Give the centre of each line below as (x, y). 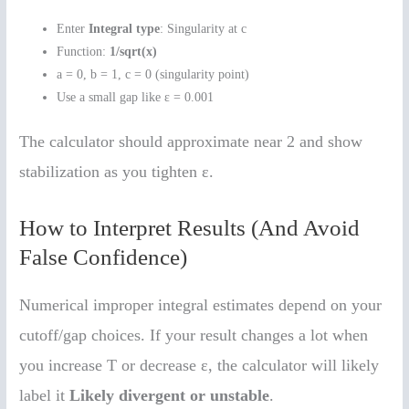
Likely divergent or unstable (170, 396)
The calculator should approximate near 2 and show (191, 142)
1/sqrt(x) (134, 51)
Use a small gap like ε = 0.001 (136, 97)
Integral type (125, 28)
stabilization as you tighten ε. (117, 172)
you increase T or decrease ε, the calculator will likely (199, 366)
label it (45, 396)
